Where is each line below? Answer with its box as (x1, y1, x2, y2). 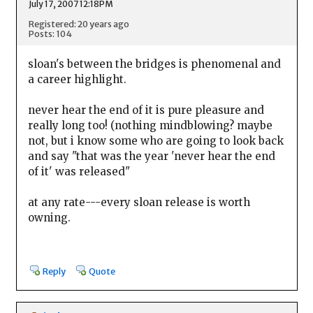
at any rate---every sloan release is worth (27, 196, 250, 210)
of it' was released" (27, 165, 130, 179)
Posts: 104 (28, 27, 72, 39)
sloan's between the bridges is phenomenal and (27, 57, 281, 71)
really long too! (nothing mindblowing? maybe (27, 119, 272, 133)
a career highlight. (27, 73, 126, 87)
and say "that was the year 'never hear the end (27, 150, 275, 163)
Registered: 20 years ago (28, 17, 129, 29)
